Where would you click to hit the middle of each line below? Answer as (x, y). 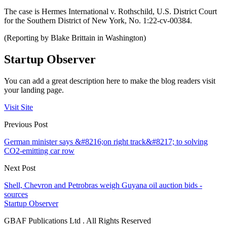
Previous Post (26, 125)
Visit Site (18, 107)
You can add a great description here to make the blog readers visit (110, 81)
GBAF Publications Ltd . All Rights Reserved (78, 221)
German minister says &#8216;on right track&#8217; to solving (106, 142)
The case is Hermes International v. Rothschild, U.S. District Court (110, 12)
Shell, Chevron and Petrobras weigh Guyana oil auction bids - (103, 185)
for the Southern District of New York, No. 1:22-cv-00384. (98, 21)
